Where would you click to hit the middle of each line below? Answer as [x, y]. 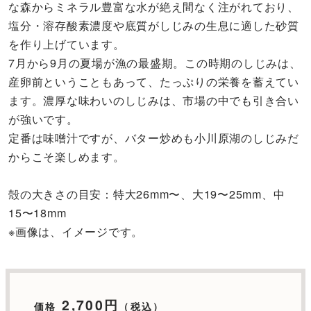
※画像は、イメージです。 [76, 232]
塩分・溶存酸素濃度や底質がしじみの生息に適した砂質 [154, 25]
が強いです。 [43, 119]
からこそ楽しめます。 [67, 157]
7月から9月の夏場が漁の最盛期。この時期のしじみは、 [155, 63]
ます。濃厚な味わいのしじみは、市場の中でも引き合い [154, 100]
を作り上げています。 [67, 44]
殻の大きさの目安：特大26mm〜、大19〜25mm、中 [147, 194]
